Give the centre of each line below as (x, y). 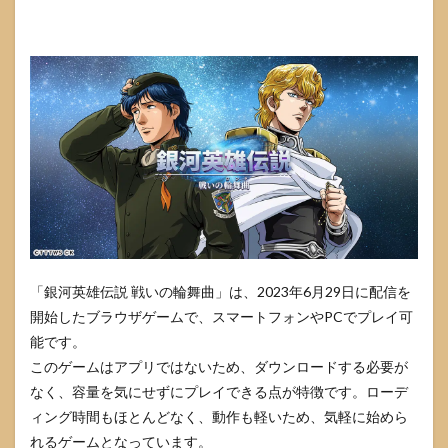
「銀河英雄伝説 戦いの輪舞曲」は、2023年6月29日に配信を (220, 292)
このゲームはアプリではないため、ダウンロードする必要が (219, 367)
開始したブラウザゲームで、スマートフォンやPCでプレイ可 (221, 317)
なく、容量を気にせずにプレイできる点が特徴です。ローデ (219, 392)
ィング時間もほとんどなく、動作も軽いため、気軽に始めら (219, 417)
